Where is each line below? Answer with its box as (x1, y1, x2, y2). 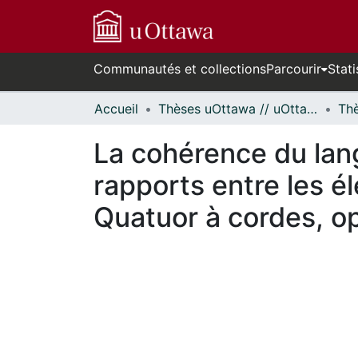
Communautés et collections (93, 61, 266, 77)
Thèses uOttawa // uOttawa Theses (307, 101, 317, 117)
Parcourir (266, 61, 321, 77)
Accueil (94, 101, 138, 117)
